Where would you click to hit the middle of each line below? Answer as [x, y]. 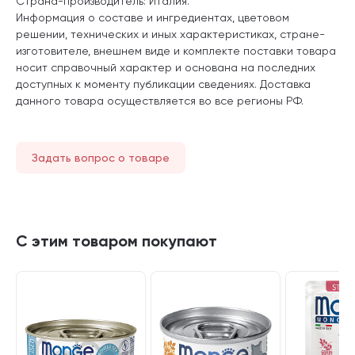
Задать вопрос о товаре [101, 157]
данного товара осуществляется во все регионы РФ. [160, 100]
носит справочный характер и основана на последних [166, 67]
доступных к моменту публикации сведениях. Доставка [163, 84]
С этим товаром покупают [116, 240]
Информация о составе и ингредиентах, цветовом [153, 17]
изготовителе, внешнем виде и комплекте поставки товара [176, 50]
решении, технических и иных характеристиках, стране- [170, 34]
